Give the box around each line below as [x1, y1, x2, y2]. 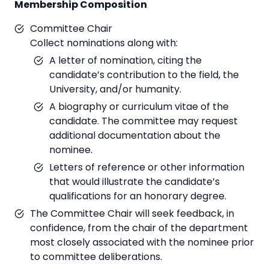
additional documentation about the [49, 128, 220, 143]
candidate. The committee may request [49, 114, 238, 128]
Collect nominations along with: [30, 36, 178, 50]
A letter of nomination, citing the [49, 53, 202, 68]
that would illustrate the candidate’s [49, 175, 220, 189]
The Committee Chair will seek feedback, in [30, 207, 234, 221]
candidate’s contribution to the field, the [49, 68, 239, 82]
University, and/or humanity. [49, 82, 181, 97]
